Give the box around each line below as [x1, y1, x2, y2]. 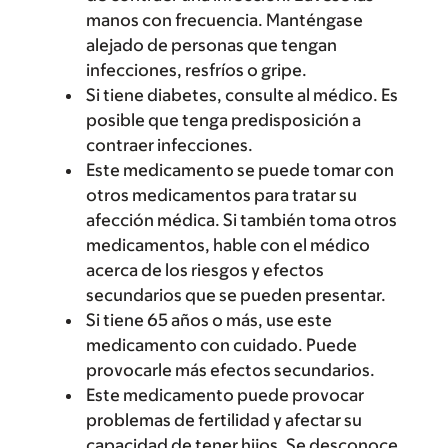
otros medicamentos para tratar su [86, 184, 357, 205]
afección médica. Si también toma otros [86, 209, 397, 230]
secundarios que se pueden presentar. [86, 284, 386, 305]
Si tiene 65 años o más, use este [86, 309, 332, 330]
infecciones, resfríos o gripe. [86, 59, 307, 80]
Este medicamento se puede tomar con [86, 159, 394, 180]
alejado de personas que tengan [86, 34, 337, 55]
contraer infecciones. [86, 134, 253, 155]
